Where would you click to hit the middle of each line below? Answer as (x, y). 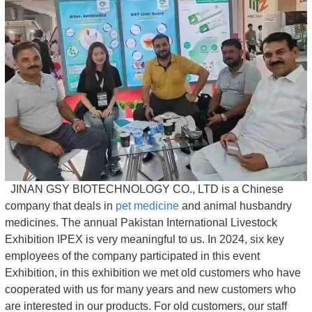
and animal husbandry (235, 205)
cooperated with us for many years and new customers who (150, 289)
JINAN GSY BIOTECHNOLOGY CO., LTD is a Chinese (146, 189)
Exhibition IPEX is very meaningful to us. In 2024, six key (145, 239)
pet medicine (147, 205)
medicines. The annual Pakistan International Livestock (141, 222)
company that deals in (60, 205)
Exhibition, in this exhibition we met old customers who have (153, 272)
